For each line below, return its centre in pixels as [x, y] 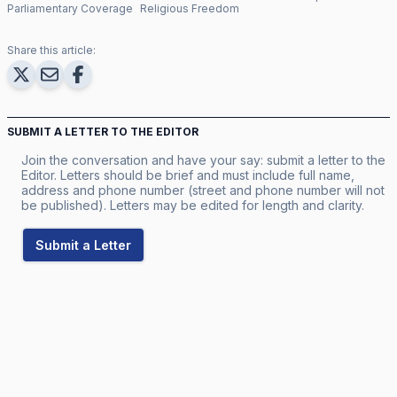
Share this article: [51, 50]
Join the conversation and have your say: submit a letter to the [203, 160]
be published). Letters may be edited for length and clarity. [193, 205]
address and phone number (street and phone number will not [203, 190]
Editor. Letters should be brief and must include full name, [188, 175]
